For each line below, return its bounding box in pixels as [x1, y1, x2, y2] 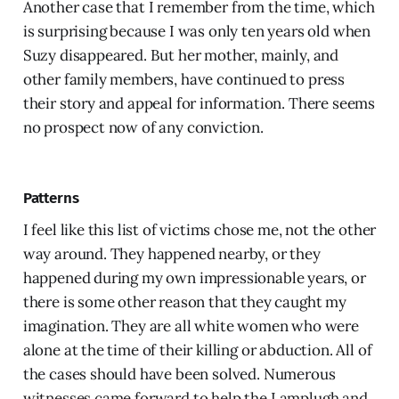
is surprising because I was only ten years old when [22, 20, 371, 41]
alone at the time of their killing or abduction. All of [22, 339, 372, 360]
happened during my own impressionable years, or [22, 267, 366, 288]
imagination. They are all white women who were [22, 315, 359, 336]
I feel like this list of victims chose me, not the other [22, 219, 377, 240]
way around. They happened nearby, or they [22, 243, 321, 264]
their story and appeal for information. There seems [22, 93, 376, 113]
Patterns [22, 188, 79, 208]
